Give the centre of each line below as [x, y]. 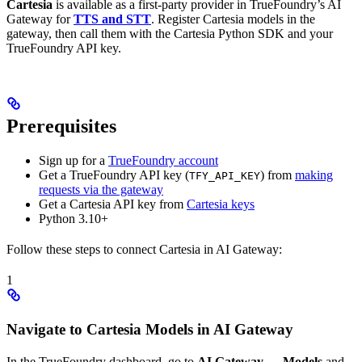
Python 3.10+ [74, 219]
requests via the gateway [101, 190]
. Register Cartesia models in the [233, 19]
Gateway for [40, 19]
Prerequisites [61, 126]
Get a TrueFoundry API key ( [114, 175]
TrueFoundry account [163, 161]
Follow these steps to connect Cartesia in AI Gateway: [144, 250]
